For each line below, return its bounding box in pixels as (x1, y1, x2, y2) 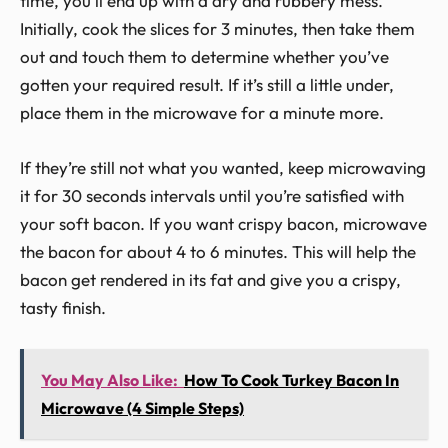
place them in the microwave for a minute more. (20, 101, 384, 123)
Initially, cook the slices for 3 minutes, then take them (20, 17, 415, 39)
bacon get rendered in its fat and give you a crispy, (20, 268, 401, 290)
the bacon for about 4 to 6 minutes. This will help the (20, 240, 416, 262)
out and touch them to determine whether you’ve (20, 45, 389, 67)
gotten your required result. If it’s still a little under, (20, 73, 394, 95)
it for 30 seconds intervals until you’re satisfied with (20, 184, 404, 206)
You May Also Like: (41, 370, 178, 391)
